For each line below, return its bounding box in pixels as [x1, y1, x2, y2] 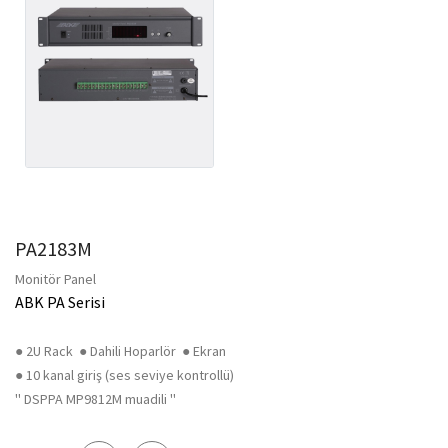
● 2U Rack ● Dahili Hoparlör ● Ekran [15, 342, 226, 360]
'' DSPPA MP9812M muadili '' [15, 390, 176, 408]
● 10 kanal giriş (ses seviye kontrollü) [15, 366, 234, 384]
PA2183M [15, 236, 92, 261]
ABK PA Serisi [15, 292, 105, 312]
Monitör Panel [15, 270, 96, 288]
